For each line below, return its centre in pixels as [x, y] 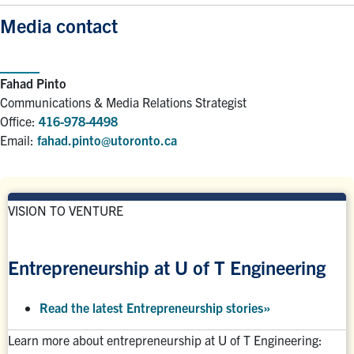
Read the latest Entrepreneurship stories [151, 307]
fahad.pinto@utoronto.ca [107, 139]
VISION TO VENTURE [66, 210]
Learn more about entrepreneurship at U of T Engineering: [165, 339]
